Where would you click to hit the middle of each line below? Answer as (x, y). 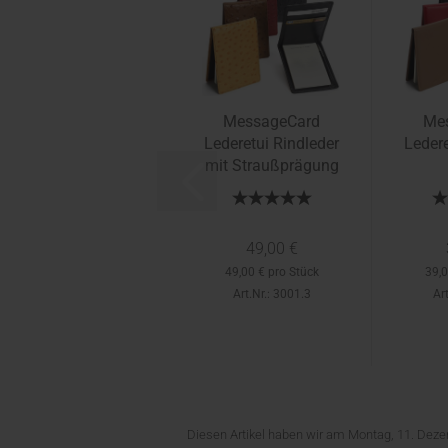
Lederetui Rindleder (271, 143)
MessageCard (271, 121)
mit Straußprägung (271, 165)
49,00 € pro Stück (271, 272)
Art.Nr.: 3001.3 (271, 294)
